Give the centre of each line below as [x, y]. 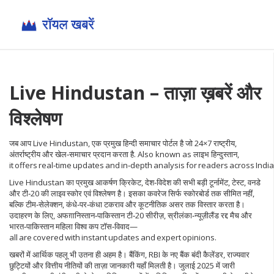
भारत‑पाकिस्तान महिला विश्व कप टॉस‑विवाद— [73, 226]
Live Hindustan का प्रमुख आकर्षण [64, 182]
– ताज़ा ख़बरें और [203, 93]
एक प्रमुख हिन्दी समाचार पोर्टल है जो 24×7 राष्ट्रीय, [164, 143]
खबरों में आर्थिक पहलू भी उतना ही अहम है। [69, 254]
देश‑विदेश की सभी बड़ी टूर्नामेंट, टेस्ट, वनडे [203, 182]
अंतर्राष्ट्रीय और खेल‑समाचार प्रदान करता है [72, 154]
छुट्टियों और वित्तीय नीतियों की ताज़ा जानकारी [72, 265]
